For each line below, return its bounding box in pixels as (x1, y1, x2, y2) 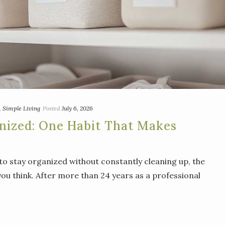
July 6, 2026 (62, 104, 93, 113)
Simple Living (3, 104, 40, 113)
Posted (43, 104, 60, 113)
